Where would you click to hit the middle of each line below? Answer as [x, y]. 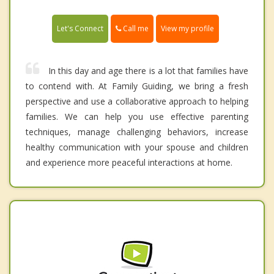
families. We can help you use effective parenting [137, 116]
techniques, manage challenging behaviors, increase [137, 131]
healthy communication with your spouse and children [137, 147]
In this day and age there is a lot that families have [148, 70]
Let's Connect [80, 28]
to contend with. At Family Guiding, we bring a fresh [137, 86]
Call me [135, 28]
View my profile [187, 28]
